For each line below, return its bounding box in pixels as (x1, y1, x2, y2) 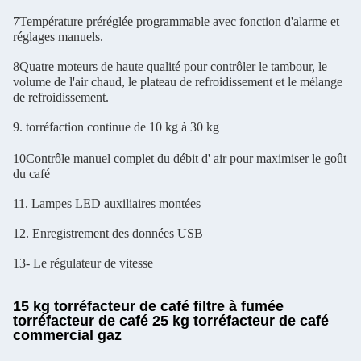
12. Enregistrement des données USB (13, 226, 203, 240)
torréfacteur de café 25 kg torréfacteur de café (13, 312, 329, 329)
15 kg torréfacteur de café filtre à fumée (13, 297, 284, 314)
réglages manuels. (13, 30, 103, 44)
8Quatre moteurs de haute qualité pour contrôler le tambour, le (13, 60, 327, 73)
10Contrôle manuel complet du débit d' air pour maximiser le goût (13, 151, 346, 165)
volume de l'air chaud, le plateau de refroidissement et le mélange (13, 75, 342, 89)
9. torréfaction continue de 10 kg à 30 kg (13, 120, 219, 134)
